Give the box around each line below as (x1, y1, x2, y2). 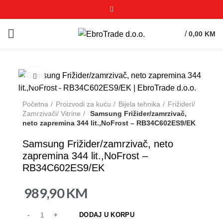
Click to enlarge (45, 73, 93, 80)
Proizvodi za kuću (56, 100, 111, 108)
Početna (22, 100, 48, 108)
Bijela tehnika (118, 100, 160, 108)
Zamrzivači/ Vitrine (22, 110, 81, 117)
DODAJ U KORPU (79, 211, 134, 219)
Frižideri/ (168, 100, 195, 108)
